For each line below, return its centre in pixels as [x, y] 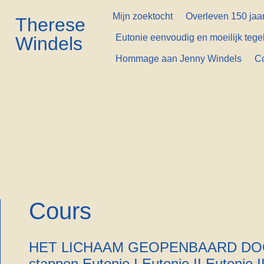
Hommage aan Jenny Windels [179, 59]
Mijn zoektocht [143, 16]
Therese [50, 25]
